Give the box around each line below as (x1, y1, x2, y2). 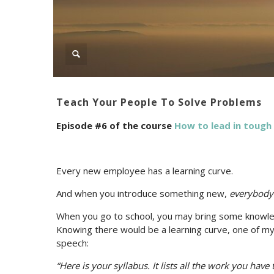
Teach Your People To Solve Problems (56, 95, 262, 109)
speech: (56, 237, 89, 250)
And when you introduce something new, (56, 187, 229, 200)
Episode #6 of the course (56, 119, 174, 132)
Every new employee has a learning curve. (56, 165, 233, 177)
